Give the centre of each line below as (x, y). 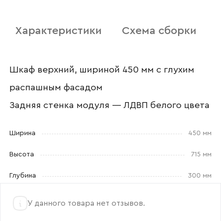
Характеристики (59, 30)
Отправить (111, 25)
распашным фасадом (56, 88)
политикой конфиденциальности (139, 49)
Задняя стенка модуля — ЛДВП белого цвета (109, 106)
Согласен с (65, 49)
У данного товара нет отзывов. (86, 203)
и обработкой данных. (83, 58)
